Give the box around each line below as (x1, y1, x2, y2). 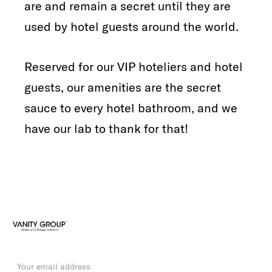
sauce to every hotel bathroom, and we (24, 100, 237, 115)
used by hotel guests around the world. (24, 18, 239, 34)
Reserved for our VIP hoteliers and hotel (24, 58, 243, 74)
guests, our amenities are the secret (24, 79, 221, 95)
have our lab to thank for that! (24, 120, 188, 136)
